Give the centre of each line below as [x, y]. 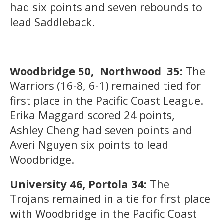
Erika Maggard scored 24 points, [92, 115]
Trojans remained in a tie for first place [110, 198]
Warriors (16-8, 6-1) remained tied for [105, 85]
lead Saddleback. [52, 21]
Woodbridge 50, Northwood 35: [96, 70]
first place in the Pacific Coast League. [107, 100]
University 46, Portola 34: [80, 183]
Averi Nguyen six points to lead [89, 144]
